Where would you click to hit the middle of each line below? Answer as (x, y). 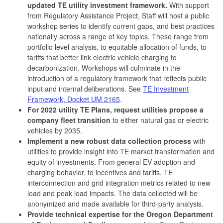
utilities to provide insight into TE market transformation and (121, 151)
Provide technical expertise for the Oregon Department (120, 214)
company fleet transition (70, 120)
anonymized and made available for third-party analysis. (116, 203)
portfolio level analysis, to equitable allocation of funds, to (117, 47)
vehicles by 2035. (55, 130)
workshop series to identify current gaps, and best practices (121, 26)
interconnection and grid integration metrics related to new (119, 182)
